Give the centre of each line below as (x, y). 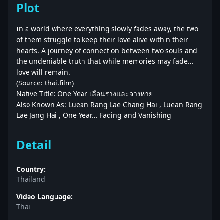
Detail (34, 145)
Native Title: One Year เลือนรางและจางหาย (84, 94)
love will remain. (43, 72)
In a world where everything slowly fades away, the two (107, 29)
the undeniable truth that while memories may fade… (105, 61)
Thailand (31, 179)
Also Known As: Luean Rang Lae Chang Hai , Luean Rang (109, 104)
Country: (31, 169)
